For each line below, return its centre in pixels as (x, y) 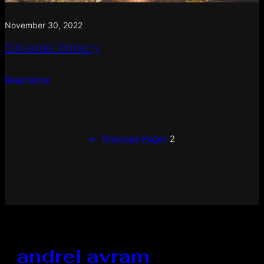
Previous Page (133, 138)
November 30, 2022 (44, 25)
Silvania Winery (52, 47)
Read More (27, 80)
